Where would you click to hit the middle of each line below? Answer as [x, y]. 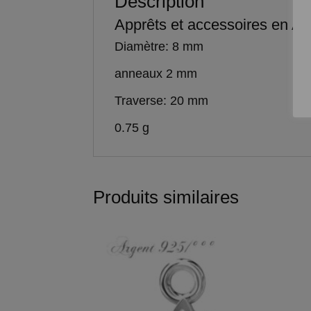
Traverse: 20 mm [162, 101]
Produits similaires [166, 197]
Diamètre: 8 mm [159, 47]
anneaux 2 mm [156, 74]
